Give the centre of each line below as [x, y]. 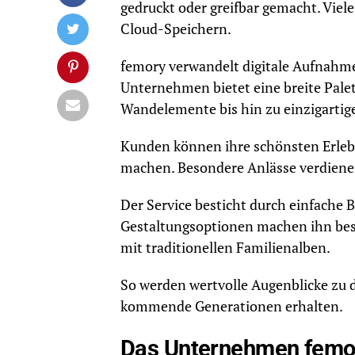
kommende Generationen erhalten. [232, 306]
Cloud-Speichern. [176, 29]
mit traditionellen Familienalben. [225, 248]
